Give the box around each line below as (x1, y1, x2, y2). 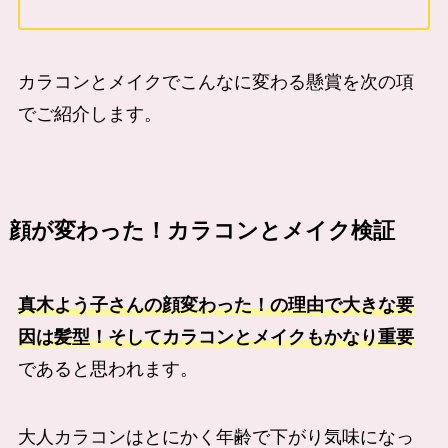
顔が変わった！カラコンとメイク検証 (8, 218, 395, 243)
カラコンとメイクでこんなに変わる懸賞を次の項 (17, 71, 414, 92)
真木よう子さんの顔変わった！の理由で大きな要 (17, 294, 414, 315)
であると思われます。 (17, 358, 198, 379)
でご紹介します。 (17, 103, 162, 124)
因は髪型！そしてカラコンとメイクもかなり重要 (17, 326, 414, 347)
